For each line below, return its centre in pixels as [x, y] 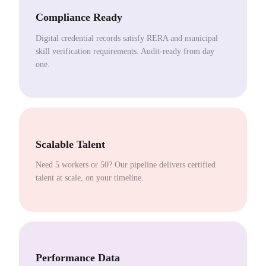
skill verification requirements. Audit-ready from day [125, 51]
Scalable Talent [70, 144]
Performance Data [78, 258]
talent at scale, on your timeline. [90, 178]
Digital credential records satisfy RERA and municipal [127, 38]
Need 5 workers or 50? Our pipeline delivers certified [126, 165]
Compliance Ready [79, 18]
